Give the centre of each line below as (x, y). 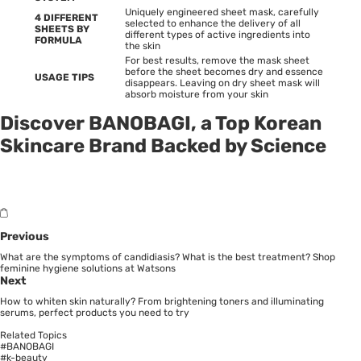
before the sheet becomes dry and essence (224, 72)
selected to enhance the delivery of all (213, 24)
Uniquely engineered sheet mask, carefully (222, 12)
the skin (143, 46)
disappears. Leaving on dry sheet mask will (222, 83)
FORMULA (58, 41)
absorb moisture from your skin (197, 95)
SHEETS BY (62, 29)
